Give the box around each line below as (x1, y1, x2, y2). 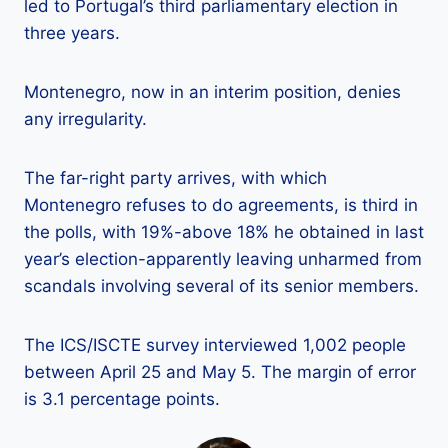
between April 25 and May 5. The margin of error (24, 362, 416, 383)
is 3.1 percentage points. (24, 389, 220, 410)
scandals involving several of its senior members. (24, 276, 419, 297)
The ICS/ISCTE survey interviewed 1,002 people (24, 335, 406, 356)
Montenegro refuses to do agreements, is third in (24, 195, 418, 216)
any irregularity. (24, 109, 147, 130)
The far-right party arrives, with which (24, 168, 327, 189)
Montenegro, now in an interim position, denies (24, 82, 401, 103)
